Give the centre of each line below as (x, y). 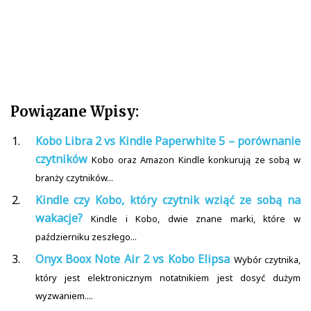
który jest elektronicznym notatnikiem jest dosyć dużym (168, 278)
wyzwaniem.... (64, 296)
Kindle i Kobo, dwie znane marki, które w (196, 219)
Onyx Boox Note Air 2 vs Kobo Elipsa (133, 259)
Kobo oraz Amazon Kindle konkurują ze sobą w (196, 160)
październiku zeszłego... (86, 237)
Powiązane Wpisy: (75, 112)
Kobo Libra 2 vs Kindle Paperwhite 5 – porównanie (168, 141)
